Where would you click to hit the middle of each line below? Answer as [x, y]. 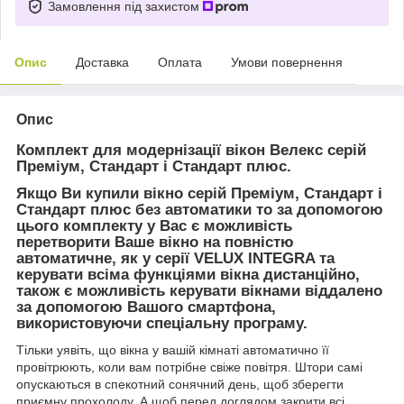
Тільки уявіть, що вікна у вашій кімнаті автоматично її [173, 350]
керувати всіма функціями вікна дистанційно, [188, 274]
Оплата [180, 62]
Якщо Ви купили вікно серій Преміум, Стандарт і [199, 193]
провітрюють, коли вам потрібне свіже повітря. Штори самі [189, 367]
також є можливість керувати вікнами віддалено [199, 290]
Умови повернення [287, 62]
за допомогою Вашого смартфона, [146, 307]
